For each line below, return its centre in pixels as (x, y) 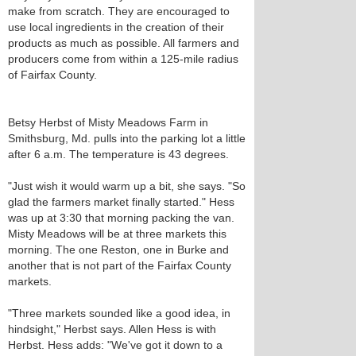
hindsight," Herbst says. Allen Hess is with (112, 329)
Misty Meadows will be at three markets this (117, 234)
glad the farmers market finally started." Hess (121, 202)
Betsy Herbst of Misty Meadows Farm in (108, 122)
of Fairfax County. (52, 75)
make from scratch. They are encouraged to (119, 11)
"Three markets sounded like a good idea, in (119, 313)
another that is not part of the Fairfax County (120, 265)
